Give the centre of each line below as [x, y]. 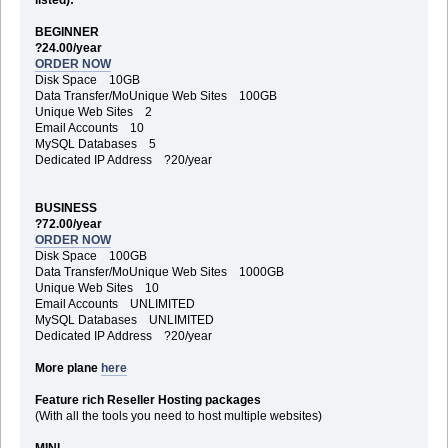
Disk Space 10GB [87, 79]
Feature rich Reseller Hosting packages [147, 399]
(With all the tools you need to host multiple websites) [178, 415]
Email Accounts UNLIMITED [114, 303]
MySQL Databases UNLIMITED [124, 319]
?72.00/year [68, 223]
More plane [67, 367]
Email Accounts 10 [89, 127]
